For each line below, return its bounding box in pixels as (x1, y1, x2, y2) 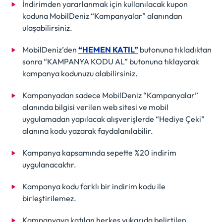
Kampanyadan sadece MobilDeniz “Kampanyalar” (22, 90, 198, 100)
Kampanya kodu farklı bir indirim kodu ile (22, 181, 166, 191)
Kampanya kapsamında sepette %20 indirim (22, 147, 176, 158)
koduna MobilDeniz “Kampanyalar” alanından (22, 10, 182, 21)
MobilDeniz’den (22, 44, 78, 55)
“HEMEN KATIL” (78, 44, 138, 55)
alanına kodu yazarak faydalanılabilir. (22, 125, 153, 136)
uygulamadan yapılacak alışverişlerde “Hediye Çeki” (22, 113, 205, 124)
